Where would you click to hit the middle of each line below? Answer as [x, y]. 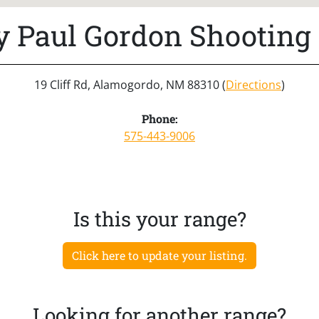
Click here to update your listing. [159, 255]
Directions [253, 84]
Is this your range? [159, 219]
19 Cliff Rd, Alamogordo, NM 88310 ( [130, 84]
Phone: [159, 118]
